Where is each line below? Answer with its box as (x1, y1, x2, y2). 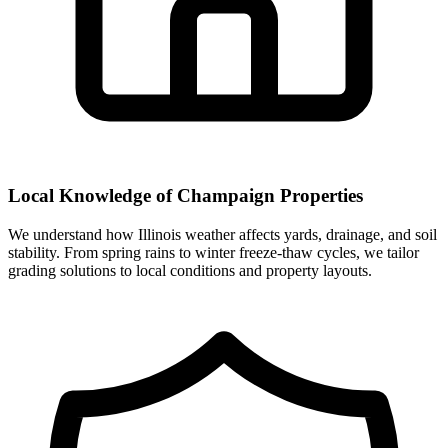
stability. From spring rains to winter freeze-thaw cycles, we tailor (8, 243, 419, 261)
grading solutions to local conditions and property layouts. (8, 261, 372, 279)
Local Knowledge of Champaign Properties (8, 185, 363, 207)
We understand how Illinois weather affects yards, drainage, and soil (8, 225, 437, 243)
